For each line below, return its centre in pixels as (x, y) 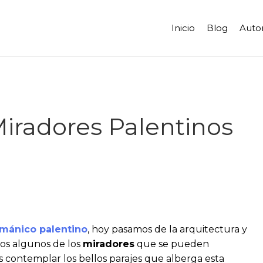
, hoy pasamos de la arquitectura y (167, 229)
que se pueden (172, 244)
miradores (109, 244)
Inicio (183, 28)
